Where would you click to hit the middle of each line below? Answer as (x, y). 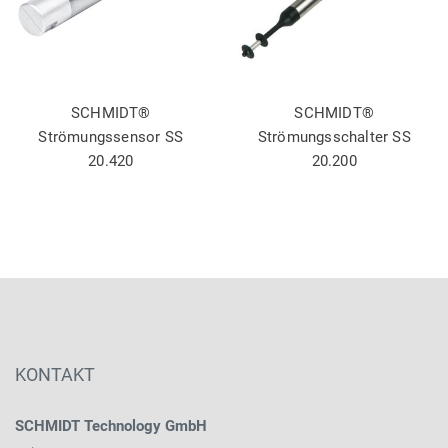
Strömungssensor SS (111, 136)
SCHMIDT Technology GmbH (111, 425)
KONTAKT (55, 374)
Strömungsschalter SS (334, 136)
